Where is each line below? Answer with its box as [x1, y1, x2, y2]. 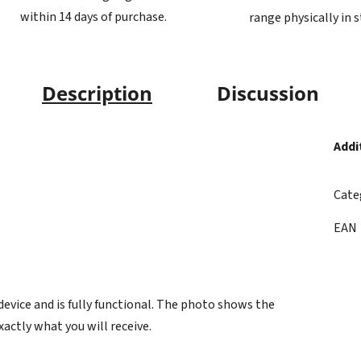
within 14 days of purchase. [19, 8, 167, 27]
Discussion [217, 79, 319, 106]
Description [42, 79, 152, 106]
